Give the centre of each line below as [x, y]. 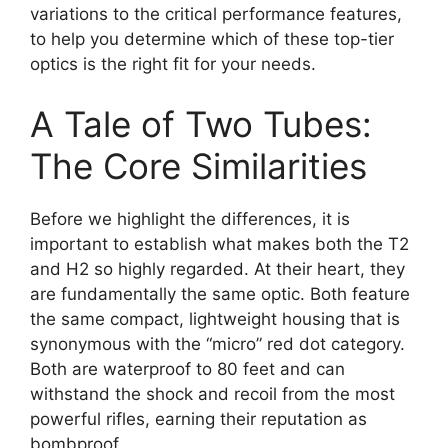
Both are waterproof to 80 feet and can [187, 368]
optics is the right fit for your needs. [173, 64]
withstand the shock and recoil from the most [212, 393]
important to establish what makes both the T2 [219, 243]
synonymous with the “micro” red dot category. [217, 343]
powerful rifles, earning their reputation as [198, 418]
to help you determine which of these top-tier [212, 39]
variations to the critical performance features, [216, 14]
